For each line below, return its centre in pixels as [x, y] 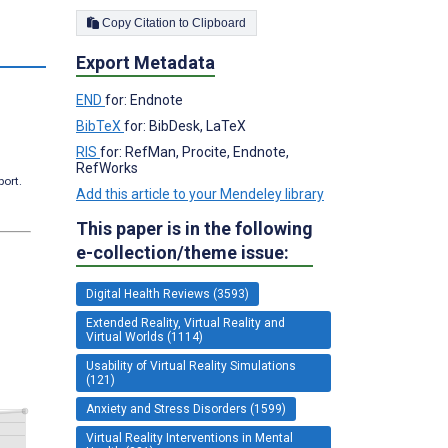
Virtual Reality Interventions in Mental [189, 437]
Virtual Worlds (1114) [144, 336]
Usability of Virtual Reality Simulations [191, 365]
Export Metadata [145, 62]
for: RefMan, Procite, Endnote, [194, 151]
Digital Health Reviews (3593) [167, 293]
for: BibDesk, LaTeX [185, 125]
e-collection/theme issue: [182, 252]
